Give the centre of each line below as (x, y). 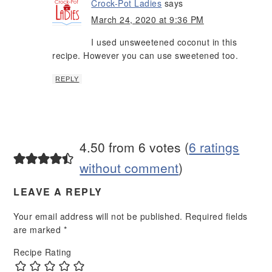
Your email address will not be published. (98, 216)
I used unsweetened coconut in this (164, 42)
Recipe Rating (42, 252)
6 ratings (214, 147)
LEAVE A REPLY (58, 192)
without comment (129, 168)
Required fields (216, 216)
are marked (39, 230)
